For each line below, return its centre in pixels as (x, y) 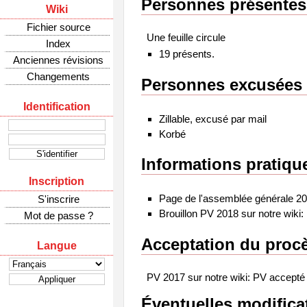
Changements (58, 76)
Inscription (57, 181)
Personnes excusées (222, 84)
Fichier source (58, 27)
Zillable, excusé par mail (212, 119)
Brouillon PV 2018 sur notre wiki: (231, 213)
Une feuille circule (186, 37)
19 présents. (186, 54)
